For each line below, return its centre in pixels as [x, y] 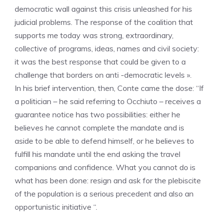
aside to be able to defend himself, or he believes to [104, 141]
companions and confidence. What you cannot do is [105, 167]
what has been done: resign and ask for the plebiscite [108, 180]
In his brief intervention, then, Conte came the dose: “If [109, 88]
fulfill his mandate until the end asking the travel [98, 154]
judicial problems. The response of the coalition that [104, 22]
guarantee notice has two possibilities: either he [98, 114]
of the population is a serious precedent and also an [104, 194]
